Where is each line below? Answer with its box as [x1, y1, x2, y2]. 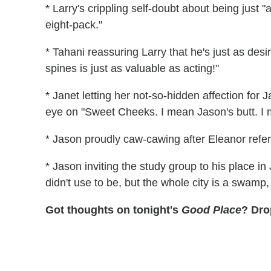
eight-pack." [45, 18, 102, 31]
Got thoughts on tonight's [45, 203, 181, 216]
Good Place [181, 203, 241, 216]
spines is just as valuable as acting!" [45, 62, 219, 74]
